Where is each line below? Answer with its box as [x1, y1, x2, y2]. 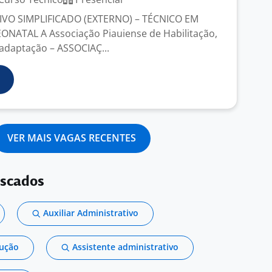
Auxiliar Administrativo [43, 207, 138, 219]
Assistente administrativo [72, 241, 178, 253]
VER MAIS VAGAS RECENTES [7, 131, 136, 144]
